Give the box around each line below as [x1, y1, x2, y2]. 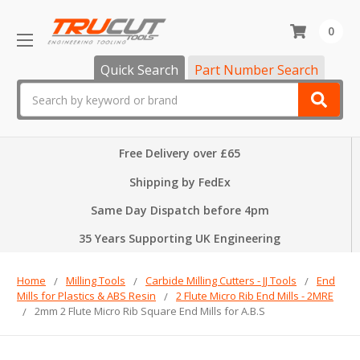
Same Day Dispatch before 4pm [90, 202, 269, 219]
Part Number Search [194, 61, 318, 80]
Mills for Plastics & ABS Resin [17, 288, 156, 304]
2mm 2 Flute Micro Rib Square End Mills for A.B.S [35, 304, 265, 319]
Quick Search [100, 61, 178, 80]
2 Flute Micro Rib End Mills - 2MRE [176, 288, 333, 304]
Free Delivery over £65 [119, 145, 240, 161]
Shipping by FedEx [129, 174, 231, 190]
